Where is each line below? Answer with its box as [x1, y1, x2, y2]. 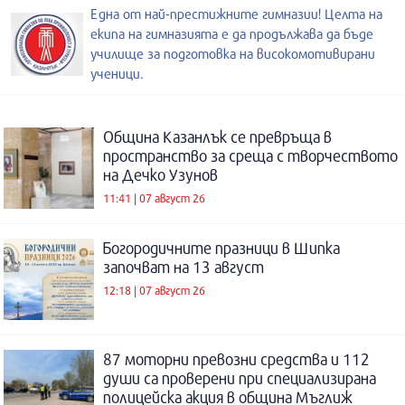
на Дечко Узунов [103, 165, 218, 185]
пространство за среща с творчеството [103, 146, 398, 166]
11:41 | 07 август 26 [103, 190, 205, 205]
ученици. [90, 65, 144, 82]
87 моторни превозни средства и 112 [103, 350, 370, 370]
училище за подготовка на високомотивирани [90, 45, 375, 62]
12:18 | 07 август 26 [103, 282, 205, 297]
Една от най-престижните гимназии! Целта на [90, 5, 382, 23]
